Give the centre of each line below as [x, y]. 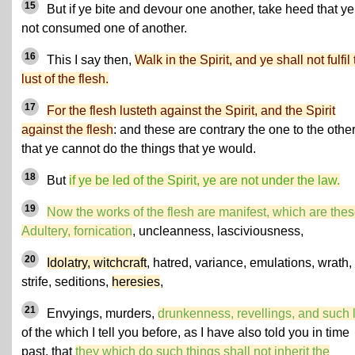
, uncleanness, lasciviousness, [218, 231]
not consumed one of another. [104, 28]
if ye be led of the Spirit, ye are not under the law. [204, 180]
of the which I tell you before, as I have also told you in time [185, 332]
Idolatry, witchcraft [97, 263]
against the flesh [67, 130]
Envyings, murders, [101, 313]
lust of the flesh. [65, 79]
